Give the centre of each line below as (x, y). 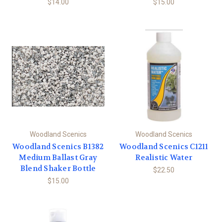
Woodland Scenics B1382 (58, 146)
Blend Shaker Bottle (58, 168)
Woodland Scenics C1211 (164, 146)
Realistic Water (164, 157)
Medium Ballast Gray (58, 157)
